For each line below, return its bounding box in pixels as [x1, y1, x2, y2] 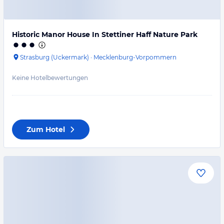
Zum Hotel [26, 125, 65, 134]
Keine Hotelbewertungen [12, 74, 88, 81]
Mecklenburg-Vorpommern [93, 53, 176, 61]
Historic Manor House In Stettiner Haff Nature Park [12, 30, 197, 39]
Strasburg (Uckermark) [20, 53, 89, 61]
